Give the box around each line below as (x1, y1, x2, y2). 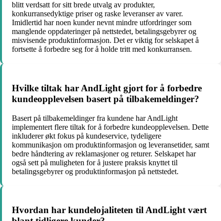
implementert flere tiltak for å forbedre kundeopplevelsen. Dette (12, 122, 209, 131)
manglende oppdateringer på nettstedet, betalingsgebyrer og (12, 27, 196, 36)
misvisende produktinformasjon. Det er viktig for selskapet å (12, 36, 199, 45)
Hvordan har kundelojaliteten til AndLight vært (12, 205, 207, 216)
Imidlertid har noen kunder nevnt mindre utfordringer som (12, 18, 191, 27)
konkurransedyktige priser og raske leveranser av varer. (12, 9, 183, 18)
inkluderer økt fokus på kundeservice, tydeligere (12, 131, 161, 140)
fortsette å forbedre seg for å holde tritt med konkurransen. (12, 45, 192, 54)
